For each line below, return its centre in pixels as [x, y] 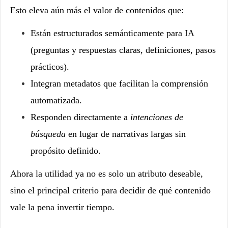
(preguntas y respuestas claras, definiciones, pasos [123, 50]
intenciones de [157, 117]
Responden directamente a [80, 117]
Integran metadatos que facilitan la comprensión [119, 83]
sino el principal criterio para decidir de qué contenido [110, 190]
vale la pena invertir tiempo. [62, 207]
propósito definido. [66, 150]
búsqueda [48, 134]
